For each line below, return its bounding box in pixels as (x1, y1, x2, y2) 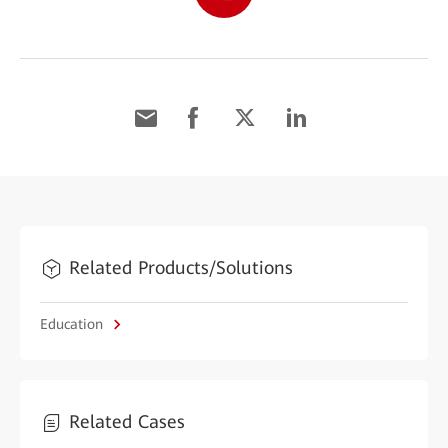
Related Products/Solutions (69, 257, 293, 278)
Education (40, 316, 107, 332)
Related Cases (69, 411, 185, 432)
